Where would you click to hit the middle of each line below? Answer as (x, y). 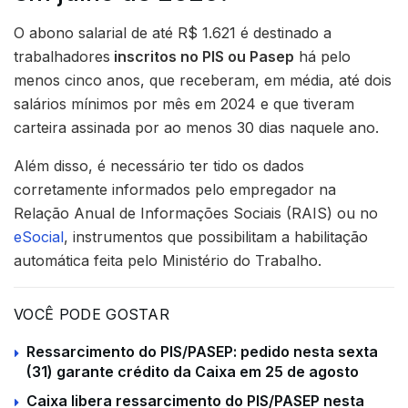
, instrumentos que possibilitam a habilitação (216, 237)
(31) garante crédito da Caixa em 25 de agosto (193, 372)
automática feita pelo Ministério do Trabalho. (168, 261)
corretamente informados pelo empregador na (175, 190)
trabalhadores (62, 57)
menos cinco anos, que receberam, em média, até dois (203, 81)
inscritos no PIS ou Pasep (202, 57)
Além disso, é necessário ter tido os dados (159, 166)
